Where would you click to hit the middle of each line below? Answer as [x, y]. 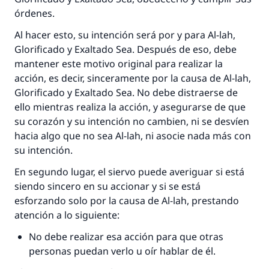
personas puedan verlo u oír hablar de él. [122, 251]
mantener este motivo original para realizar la [119, 64]
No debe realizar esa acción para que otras [126, 237]
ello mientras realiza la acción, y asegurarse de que [130, 107]
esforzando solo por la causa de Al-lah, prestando [127, 201]
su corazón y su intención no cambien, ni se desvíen [132, 121]
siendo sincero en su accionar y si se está [107, 186]
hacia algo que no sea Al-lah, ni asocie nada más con [133, 136]
